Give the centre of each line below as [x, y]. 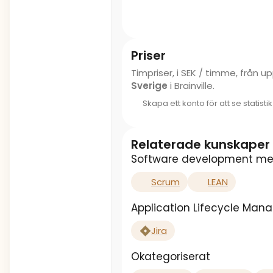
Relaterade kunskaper [200, 144]
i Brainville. [191, 86]
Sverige [149, 86]
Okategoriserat [171, 257]
